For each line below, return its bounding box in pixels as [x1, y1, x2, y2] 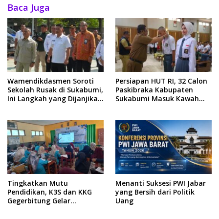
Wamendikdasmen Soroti [7, 76, 94, 86]
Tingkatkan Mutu [7, 178, 68, 188]
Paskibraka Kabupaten [115, 85, 193, 94]
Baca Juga [7, 1, 50, 13]
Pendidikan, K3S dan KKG [7, 187, 92, 197]
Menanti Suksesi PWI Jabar [115, 178, 206, 188]
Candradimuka [115, 102, 166, 112]
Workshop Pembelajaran [7, 205, 91, 215]
